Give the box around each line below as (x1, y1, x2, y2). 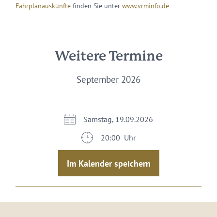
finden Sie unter (71, 1, 122, 10)
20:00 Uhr (101, 133, 136, 142)
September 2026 (77, 73, 140, 85)
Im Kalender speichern (66, 157, 151, 169)
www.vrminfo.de (122, 1, 169, 10)
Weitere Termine (54, 50, 163, 63)
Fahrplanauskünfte (15, 1, 71, 10)
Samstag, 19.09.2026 (83, 114, 153, 124)
